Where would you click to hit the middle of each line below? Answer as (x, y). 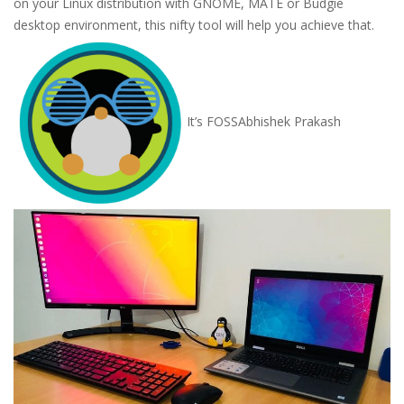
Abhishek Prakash (289, 121)
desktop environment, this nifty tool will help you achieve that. (194, 24)
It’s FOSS (212, 121)
